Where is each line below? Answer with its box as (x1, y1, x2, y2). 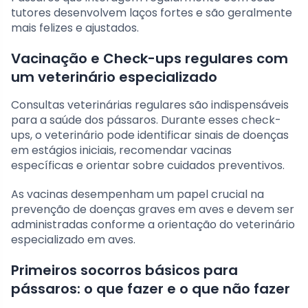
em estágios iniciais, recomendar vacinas (11, 142, 232, 159)
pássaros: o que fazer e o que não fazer (11, 279, 290, 299)
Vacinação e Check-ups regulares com (11, 49, 288, 69)
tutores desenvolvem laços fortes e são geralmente (11, 5, 292, 21)
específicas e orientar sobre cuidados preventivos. (11, 157, 285, 174)
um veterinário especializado (11, 67, 217, 87)
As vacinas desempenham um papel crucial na (11, 186, 264, 203)
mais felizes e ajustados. (11, 20, 139, 36)
